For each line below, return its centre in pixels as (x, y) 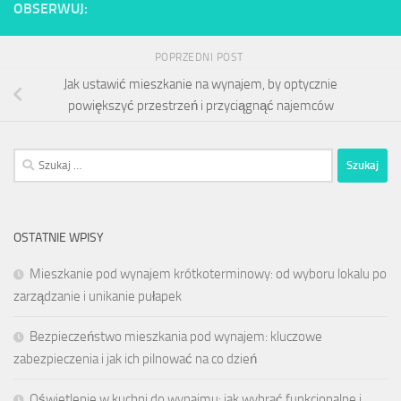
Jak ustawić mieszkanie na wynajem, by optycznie (200, 84)
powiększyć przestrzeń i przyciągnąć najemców (200, 105)
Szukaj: (32, 158)
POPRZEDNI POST (200, 57)
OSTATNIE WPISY (59, 237)
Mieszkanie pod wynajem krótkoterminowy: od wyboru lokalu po (208, 273)
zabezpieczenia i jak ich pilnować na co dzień (135, 358)
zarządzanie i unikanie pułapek (98, 296)
